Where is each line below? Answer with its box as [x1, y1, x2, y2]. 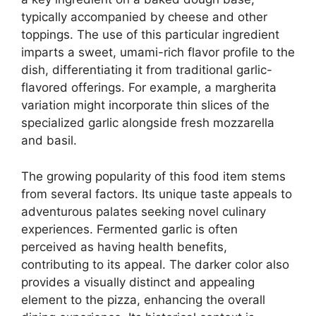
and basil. [21, 133, 77, 148]
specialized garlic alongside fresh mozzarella [21, 116, 274, 130]
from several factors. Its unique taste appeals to [21, 186, 292, 201]
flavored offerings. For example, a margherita [21, 80, 276, 95]
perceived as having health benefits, [21, 239, 227, 254]
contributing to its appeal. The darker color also [21, 257, 289, 272]
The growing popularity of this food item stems [21, 169, 286, 183]
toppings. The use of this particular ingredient [21, 28, 279, 42]
